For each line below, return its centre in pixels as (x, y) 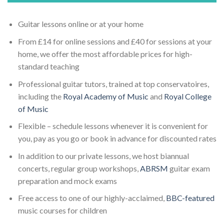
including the (40, 96)
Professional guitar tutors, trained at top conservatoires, (113, 83)
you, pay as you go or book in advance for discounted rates (117, 138)
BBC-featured (190, 198)
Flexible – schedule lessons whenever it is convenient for (113, 126)
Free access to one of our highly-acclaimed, (92, 198)
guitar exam (189, 168)
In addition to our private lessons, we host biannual (103, 155)
